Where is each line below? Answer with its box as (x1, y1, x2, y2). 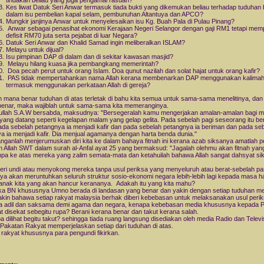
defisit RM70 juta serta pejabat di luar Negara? (6, 32, 137, 39)
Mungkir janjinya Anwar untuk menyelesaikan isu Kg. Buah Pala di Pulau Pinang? (6, 18, 235, 25)
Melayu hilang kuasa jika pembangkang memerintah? (6, 60, 159, 68)
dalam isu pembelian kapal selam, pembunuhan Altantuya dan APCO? (6, 11, 203, 18)
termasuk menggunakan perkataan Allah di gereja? (6, 81, 150, 89)
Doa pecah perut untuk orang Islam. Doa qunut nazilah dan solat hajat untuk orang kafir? (6, 67, 260, 75)
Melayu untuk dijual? (6, 46, 64, 54)
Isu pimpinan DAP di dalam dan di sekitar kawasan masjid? (6, 53, 173, 61)
